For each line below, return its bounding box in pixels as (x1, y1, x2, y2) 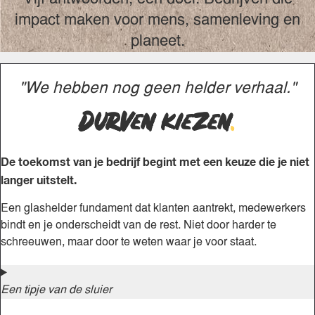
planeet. (130, 30, 185, 53)
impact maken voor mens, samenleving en (15, 9, 300, 32)
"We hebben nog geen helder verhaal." (19, 77, 296, 100)
